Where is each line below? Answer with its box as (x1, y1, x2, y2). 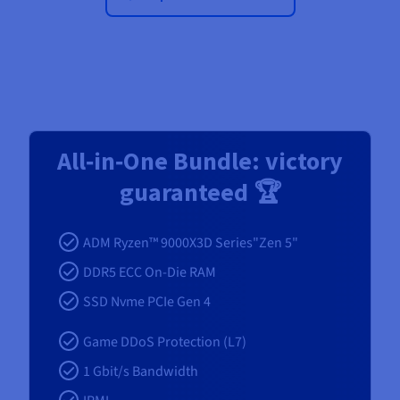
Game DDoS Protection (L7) (83, 332, 246, 353)
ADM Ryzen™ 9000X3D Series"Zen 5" (83, 233, 298, 254)
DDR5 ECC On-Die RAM (83, 262, 216, 283)
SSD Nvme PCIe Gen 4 (83, 292, 211, 312)
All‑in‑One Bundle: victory (57, 145, 343, 178)
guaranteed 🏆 (119, 176, 281, 209)
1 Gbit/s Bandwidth (83, 362, 198, 382)
